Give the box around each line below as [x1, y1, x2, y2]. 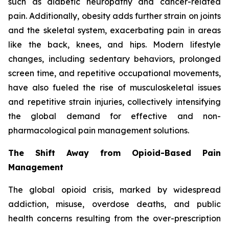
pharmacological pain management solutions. [8, 125, 189, 136]
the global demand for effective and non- [8, 111, 221, 122]
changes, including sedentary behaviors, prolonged [8, 54, 221, 64]
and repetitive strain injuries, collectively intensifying [8, 97, 221, 107]
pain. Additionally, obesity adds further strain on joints [8, 11, 221, 21]
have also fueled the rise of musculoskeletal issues [8, 82, 221, 93]
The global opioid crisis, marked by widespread [8, 185, 221, 195]
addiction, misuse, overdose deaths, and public [8, 199, 221, 210]
